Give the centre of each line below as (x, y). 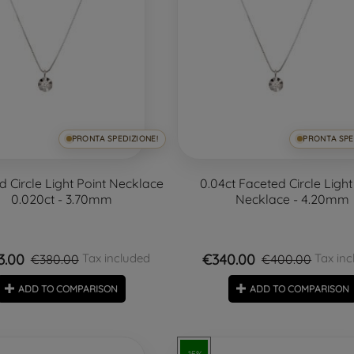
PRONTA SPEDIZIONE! (115, 138)
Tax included (114, 258)
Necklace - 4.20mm (293, 199)
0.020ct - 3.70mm (61, 199)
